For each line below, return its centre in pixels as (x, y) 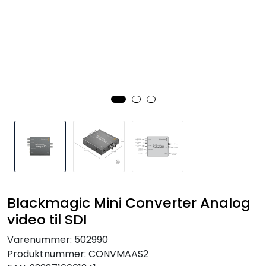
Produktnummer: (47, 254)
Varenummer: (41, 239)
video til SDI (47, 219)
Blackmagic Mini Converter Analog (129, 202)
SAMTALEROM (44, 12)
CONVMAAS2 (118, 254)
